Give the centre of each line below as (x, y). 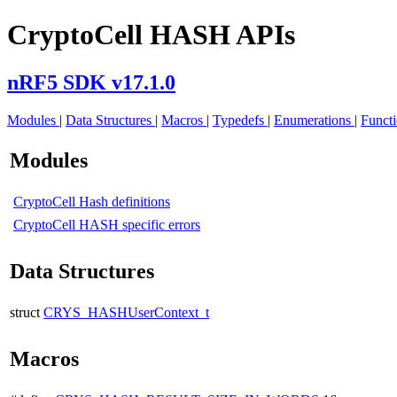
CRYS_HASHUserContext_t (126, 312)
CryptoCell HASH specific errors (107, 224)
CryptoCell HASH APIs (151, 35)
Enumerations (314, 120)
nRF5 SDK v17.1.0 (91, 82)
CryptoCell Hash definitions (92, 201)
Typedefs (240, 120)
